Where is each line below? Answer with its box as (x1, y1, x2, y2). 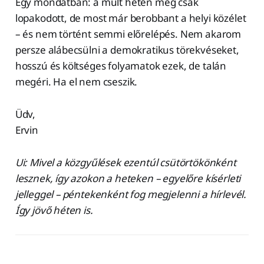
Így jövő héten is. (15, 203, 93, 217)
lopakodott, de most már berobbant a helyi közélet (15, 11, 246, 25)
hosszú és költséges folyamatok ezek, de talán (15, 58, 227, 72)
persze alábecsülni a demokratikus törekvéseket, (15, 42, 239, 57)
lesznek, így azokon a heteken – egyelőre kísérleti (15, 171, 241, 185)
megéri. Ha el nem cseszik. (15, 74, 138, 88)
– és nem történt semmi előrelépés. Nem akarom (15, 27, 242, 41)
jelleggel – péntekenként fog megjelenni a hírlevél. (15, 187, 247, 201)
